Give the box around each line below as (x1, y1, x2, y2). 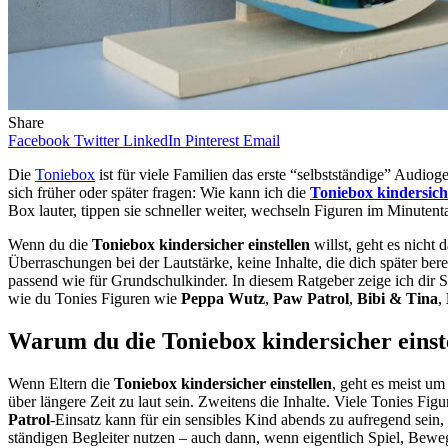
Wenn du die (8, 235, 92, 253)
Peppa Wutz (181, 289, 265, 307)
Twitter (74, 131, 119, 149)
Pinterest (185, 131, 239, 149)
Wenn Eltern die (8, 374, 114, 392)
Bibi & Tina (357, 289, 438, 307)
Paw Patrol (273, 289, 349, 307)
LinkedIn (123, 131, 181, 149)
